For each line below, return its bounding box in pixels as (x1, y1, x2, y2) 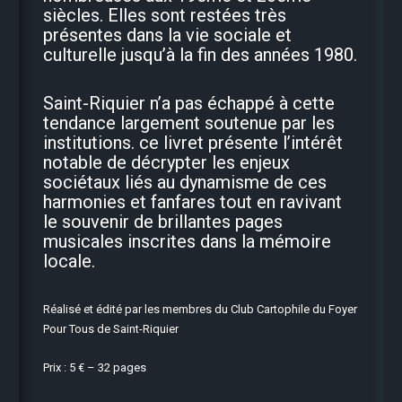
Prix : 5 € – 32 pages (43, 361, 147, 375)
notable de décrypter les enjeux (43, 152, 291, 174)
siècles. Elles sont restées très (43, 4, 287, 27)
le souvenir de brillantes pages (43, 211, 284, 233)
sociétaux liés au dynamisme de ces (43, 171, 328, 194)
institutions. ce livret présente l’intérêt (43, 132, 344, 154)
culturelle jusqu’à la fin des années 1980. (43, 44, 358, 66)
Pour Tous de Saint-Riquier (43, 322, 179, 336)
